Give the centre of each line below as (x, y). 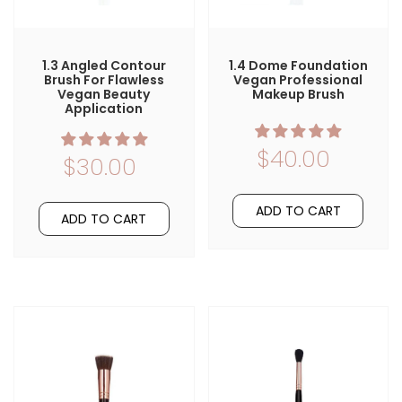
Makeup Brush (298, 95)
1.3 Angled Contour (104, 66)
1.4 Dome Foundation (298, 66)
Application (104, 109)
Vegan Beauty (104, 95)
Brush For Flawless (104, 80)
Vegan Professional (298, 80)
